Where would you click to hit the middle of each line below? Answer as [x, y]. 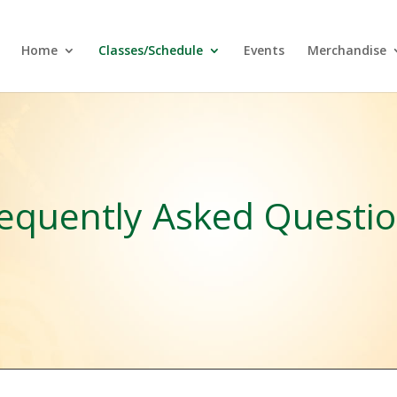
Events [264, 50]
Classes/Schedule [150, 50]
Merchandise [346, 50]
